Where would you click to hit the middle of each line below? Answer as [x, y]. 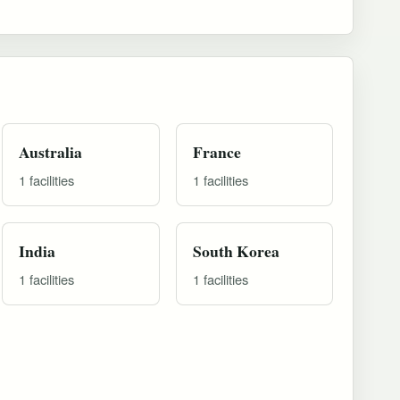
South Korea [236, 250]
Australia [51, 151]
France [217, 151]
